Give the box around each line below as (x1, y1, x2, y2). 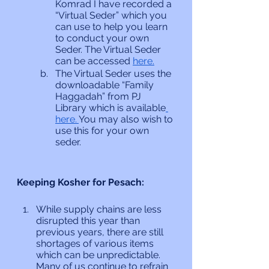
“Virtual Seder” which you (55, 10, 169, 21)
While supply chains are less (36, 204, 164, 215)
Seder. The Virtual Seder (55, 44, 163, 55)
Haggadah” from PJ (55, 91, 144, 102)
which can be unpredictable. (36, 249, 163, 261)
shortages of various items (36, 238, 156, 249)
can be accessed (55, 55, 133, 67)
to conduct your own (55, 32, 151, 44)
